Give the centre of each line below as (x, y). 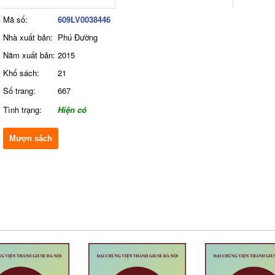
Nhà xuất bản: (28, 37)
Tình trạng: (22, 110)
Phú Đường (77, 37)
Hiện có (72, 110)
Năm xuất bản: (29, 55)
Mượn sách (30, 138)
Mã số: (15, 19)
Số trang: (19, 91)
